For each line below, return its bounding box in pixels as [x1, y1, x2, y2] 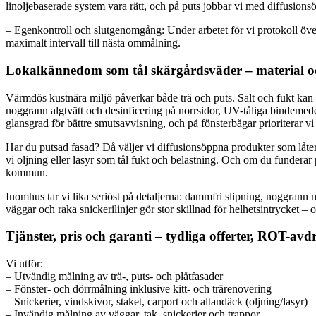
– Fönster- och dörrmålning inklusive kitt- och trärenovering [6, 283, 272, 296]
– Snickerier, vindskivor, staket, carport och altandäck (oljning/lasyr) [6, 296, 308, 308]
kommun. [6, 166, 48, 178]
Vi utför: [6, 257, 43, 270]
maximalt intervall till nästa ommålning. [6, 37, 181, 49]
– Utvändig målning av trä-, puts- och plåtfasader [6, 270, 223, 283]
